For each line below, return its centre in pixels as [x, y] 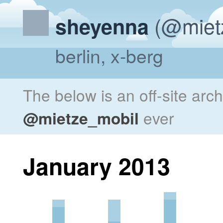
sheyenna [102, 26]
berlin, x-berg [109, 55]
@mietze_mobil [81, 118]
